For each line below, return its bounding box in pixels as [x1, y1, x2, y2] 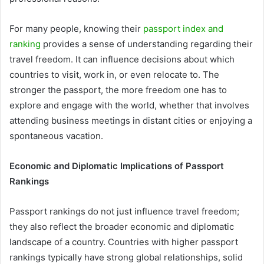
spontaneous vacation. [9, 130, 103, 142]
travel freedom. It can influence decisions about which [9, 54, 235, 65]
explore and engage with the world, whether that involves [9, 100, 249, 111]
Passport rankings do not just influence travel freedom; [9, 206, 239, 217]
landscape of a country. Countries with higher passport [9, 236, 238, 248]
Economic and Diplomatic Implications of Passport [9, 160, 224, 172]
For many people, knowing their [9, 23, 143, 35]
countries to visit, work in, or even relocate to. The [9, 69, 219, 81]
